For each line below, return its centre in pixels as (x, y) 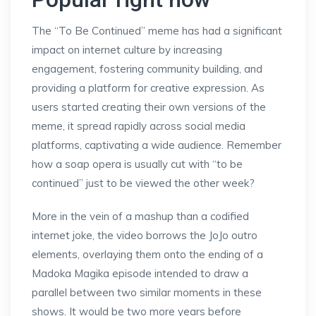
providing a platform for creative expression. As (148, 88)
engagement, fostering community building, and (147, 69)
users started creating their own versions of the (149, 107)
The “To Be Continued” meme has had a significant (157, 31)
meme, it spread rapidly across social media (139, 126)
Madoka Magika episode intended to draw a (140, 273)
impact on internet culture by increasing (127, 50)
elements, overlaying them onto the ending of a (147, 254)
